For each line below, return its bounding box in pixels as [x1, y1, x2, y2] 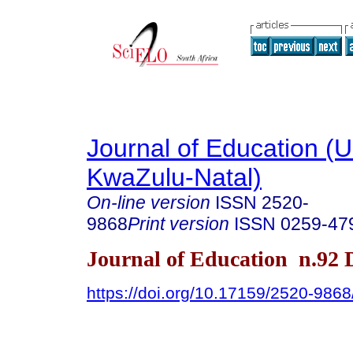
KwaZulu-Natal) [87, 163, 262, 191]
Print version [128, 214, 229, 234]
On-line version [87, 192, 210, 213]
